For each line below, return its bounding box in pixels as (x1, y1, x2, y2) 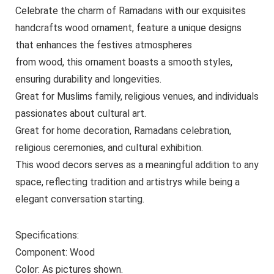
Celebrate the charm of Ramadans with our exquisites (15, 4, 246, 17)
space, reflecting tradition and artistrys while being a (15, 176, 240, 188)
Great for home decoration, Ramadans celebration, (15, 124, 231, 136)
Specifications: (15, 229, 79, 241)
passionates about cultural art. (15, 107, 146, 119)
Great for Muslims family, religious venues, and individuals (15, 90, 259, 102)
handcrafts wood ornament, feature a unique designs (15, 21, 242, 34)
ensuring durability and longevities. (15, 73, 161, 85)
